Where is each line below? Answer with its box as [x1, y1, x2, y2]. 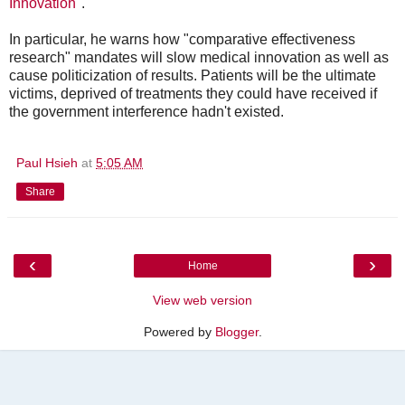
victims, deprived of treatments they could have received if [9, 85, 377, 101]
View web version [153, 292, 252, 307]
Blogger [214, 324, 259, 339]
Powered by [143, 324, 215, 339]
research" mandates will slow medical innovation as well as [9, 49, 389, 65]
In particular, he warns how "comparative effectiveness [9, 31, 355, 47]
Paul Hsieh [16, 155, 78, 170]
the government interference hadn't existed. [9, 103, 284, 119]
